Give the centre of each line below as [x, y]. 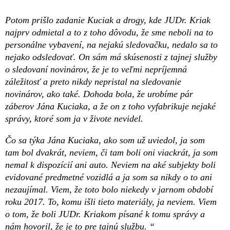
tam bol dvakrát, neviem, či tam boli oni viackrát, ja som [111, 153]
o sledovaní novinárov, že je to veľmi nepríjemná [96, 70]
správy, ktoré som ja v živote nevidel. [74, 119]
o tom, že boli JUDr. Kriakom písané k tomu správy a [105, 214]
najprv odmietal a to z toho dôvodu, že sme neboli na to [109, 33]
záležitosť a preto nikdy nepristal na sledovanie [93, 82]
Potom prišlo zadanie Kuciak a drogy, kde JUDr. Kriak [108, 20]
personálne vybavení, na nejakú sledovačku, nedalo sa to [111, 45]
